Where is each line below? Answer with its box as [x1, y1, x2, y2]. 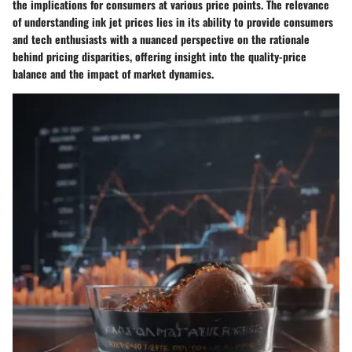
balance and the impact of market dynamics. [13, 64, 214, 82]
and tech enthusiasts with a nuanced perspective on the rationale [13, 30, 310, 47]
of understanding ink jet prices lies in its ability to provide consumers [13, 13, 333, 30]
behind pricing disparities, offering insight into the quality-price [13, 47, 306, 64]
